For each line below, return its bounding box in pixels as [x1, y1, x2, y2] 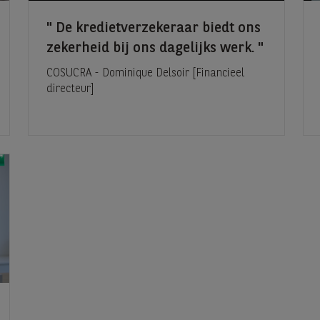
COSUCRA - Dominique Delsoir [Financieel [46, 68, 244, 80]
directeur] [46, 84, 94, 96]
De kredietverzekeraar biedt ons [52, 21, 261, 36]
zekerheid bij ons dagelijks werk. [46, 41, 258, 56]
